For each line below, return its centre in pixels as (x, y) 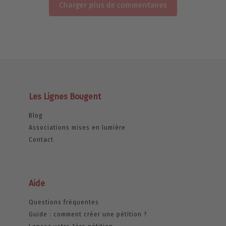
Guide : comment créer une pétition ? (88, 214)
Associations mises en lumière (77, 127)
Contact (41, 139)
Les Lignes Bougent (65, 96)
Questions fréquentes (64, 202)
